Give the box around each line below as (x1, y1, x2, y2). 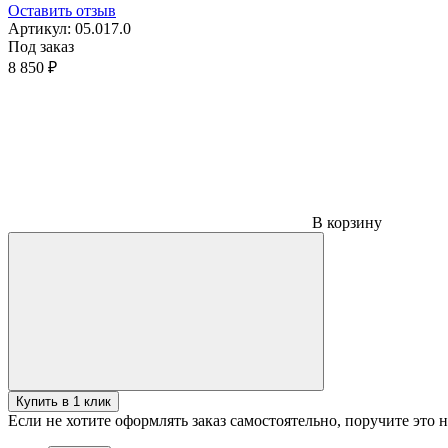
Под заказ (8, 38, 74, 56)
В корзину (312, 214, 386, 232)
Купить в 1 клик (16, 394, 111, 410)
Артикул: (8, 20, 75, 38)
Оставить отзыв (8, 2, 116, 20)
